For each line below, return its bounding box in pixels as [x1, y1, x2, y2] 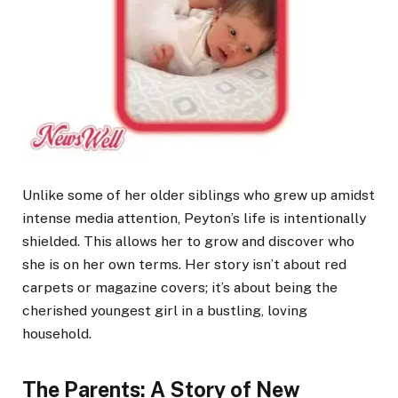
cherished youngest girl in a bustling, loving [22, 302, 307, 320]
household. [22, 325, 92, 343]
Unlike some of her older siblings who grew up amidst [22, 187, 375, 204]
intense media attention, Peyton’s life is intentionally [22, 210, 366, 227]
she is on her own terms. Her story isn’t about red [22, 256, 346, 274]
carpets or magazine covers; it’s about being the [22, 279, 338, 297]
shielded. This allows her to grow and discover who [22, 233, 354, 251]
